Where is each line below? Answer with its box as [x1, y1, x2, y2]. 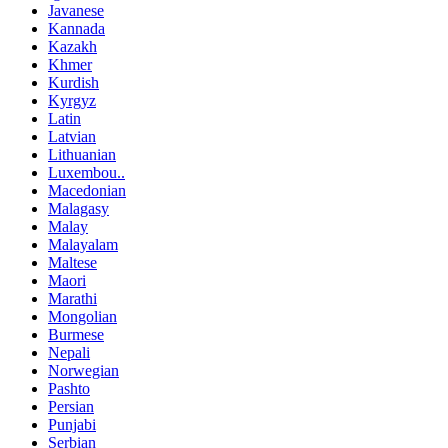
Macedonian [48, 182, 126, 200]
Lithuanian [48, 146, 116, 164]
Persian [48, 398, 94, 416]
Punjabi [48, 416, 96, 434]
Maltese [48, 254, 97, 272]
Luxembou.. [48, 164, 125, 182]
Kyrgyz [48, 92, 96, 110]
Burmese [48, 326, 104, 344]
